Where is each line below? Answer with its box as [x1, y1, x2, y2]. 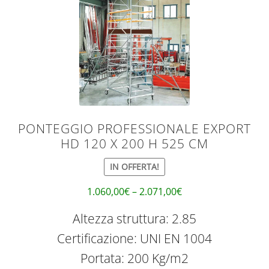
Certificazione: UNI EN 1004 [57, 230, 212, 247]
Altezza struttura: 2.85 [73, 210, 196, 228]
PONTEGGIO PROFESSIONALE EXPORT [18, 120, 251, 138]
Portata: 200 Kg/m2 [80, 250, 189, 267]
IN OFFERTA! [110, 161, 159, 173]
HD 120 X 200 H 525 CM [61, 135, 208, 153]
